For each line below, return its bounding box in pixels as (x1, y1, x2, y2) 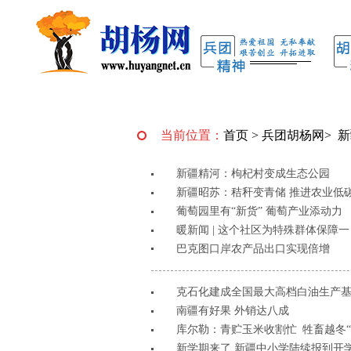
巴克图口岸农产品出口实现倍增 (176, 243, 330, 255)
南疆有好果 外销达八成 (176, 305, 289, 317)
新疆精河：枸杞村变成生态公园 (176, 168, 330, 179)
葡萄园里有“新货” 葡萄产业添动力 (176, 205, 342, 217)
